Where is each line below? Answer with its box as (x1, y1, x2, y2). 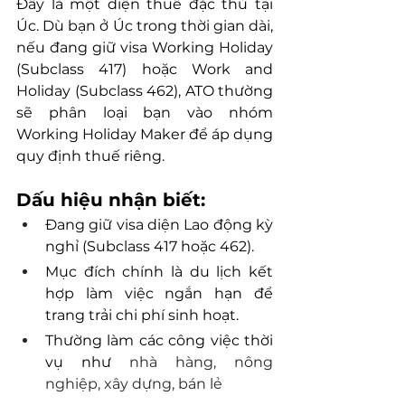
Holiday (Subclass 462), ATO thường (16, 82, 273, 100)
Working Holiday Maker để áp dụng (16, 126, 273, 144)
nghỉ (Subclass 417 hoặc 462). (45, 238, 254, 256)
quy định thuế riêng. (16, 147, 165, 165)
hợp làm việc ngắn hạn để (45, 285, 273, 303)
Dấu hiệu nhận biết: (16, 189, 205, 212)
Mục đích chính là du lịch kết (45, 263, 273, 281)
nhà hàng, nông (129, 353, 273, 372)
